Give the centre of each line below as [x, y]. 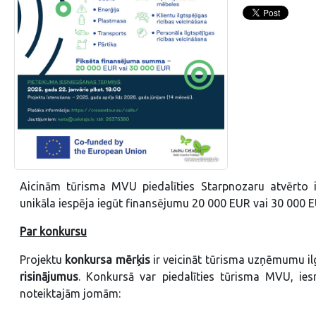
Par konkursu [53, 231]
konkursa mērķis [108, 259]
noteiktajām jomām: [70, 293]
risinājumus [49, 276]
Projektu [43, 259]
